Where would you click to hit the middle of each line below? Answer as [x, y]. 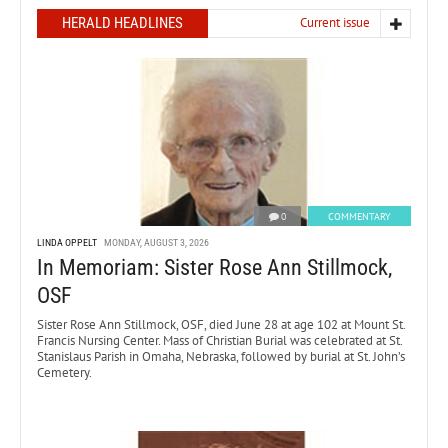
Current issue [335, 22]
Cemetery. [65, 373]
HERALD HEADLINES [122, 22]
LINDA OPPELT [67, 243]
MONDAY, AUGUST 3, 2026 [156, 243]
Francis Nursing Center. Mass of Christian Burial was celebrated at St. [219, 341]
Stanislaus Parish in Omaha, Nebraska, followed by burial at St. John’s [221, 357]
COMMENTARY [359, 217]
